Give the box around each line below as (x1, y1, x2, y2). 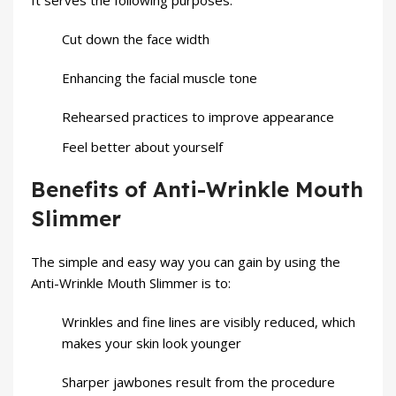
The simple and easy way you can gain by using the (31, 253, 340, 271)
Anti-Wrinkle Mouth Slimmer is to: (31, 274, 231, 293)
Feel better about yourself (62, 138, 223, 156)
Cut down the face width (62, 30, 209, 49)
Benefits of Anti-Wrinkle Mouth (31, 176, 363, 203)
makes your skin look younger (62, 334, 241, 353)
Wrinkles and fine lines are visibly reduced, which (62, 313, 355, 331)
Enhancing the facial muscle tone (62, 69, 257, 88)
